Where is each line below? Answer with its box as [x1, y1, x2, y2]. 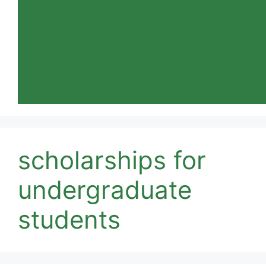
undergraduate [18, 175, 192, 205]
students [18, 204, 121, 235]
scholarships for [18, 145, 206, 175]
